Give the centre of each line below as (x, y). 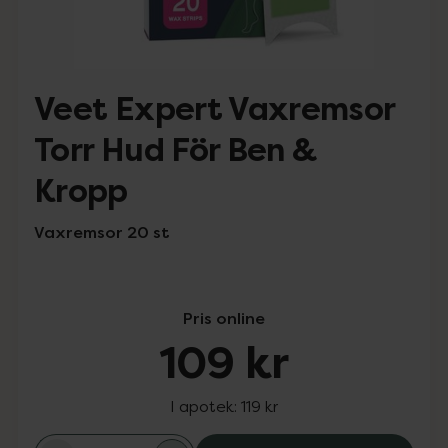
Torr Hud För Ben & (175, 150)
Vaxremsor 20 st (101, 232)
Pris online (224, 318)
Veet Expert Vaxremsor (214, 109)
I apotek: (205, 406)
